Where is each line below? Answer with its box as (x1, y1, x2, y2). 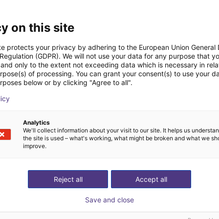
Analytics (23, 118, 50, 126)
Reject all (53, 175, 83, 183)
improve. (23, 142, 46, 150)
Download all (86, 115, 133, 124)
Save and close (85, 195, 134, 204)
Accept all (135, 175, 167, 183)
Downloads (51, 13, 168, 41)
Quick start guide (32, 64, 90, 73)
